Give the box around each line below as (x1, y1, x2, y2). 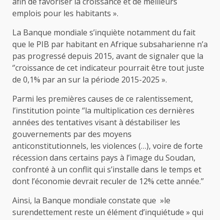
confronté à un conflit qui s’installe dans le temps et (12, 164, 201, 175)
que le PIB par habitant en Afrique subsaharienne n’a (12, 39, 208, 50)
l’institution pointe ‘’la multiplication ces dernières (12, 105, 194, 116)
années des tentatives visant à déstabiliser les (12, 117, 180, 128)
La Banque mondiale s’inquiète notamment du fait (12, 27, 195, 38)
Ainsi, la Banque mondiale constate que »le (12, 195, 170, 206)
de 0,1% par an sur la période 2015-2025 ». (12, 74, 167, 85)
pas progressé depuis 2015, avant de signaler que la (12, 51, 203, 62)
